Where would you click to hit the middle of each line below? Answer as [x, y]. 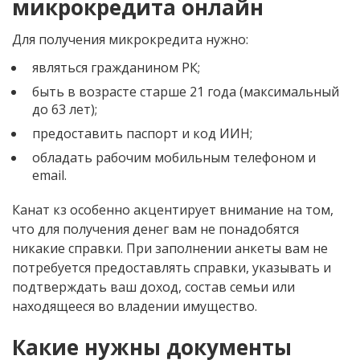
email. [49, 175]
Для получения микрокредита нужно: [130, 39]
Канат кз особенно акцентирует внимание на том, [173, 209]
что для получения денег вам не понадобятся [155, 229]
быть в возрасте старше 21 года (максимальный [186, 91]
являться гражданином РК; [116, 67]
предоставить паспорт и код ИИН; [142, 133]
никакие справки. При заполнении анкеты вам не [170, 248]
